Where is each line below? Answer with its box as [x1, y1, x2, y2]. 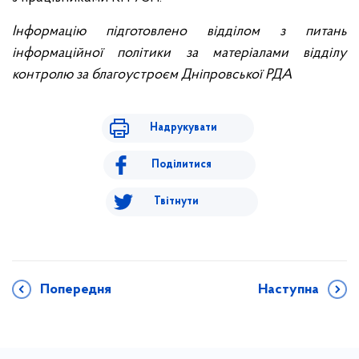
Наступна [258, 281, 319, 297]
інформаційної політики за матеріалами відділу [12, 45, 347, 61]
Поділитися [151, 158, 212, 171]
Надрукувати [149, 121, 217, 134]
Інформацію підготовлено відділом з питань [12, 23, 347, 39]
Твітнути [153, 195, 199, 208]
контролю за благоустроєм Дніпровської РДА [12, 67, 292, 83]
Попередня [40, 281, 111, 297]
